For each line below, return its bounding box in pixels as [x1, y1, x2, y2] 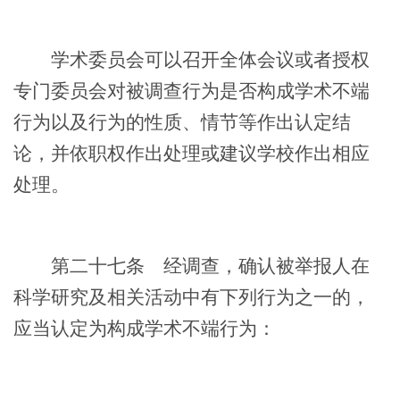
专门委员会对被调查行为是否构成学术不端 [13, 80, 370, 101]
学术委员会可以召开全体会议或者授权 [13, 49, 370, 70]
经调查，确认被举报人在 [145, 255, 370, 276]
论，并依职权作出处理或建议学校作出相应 [13, 143, 370, 163]
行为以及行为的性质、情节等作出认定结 [13, 112, 351, 132]
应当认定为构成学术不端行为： [13, 318, 276, 338]
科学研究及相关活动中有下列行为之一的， [13, 287, 370, 307]
